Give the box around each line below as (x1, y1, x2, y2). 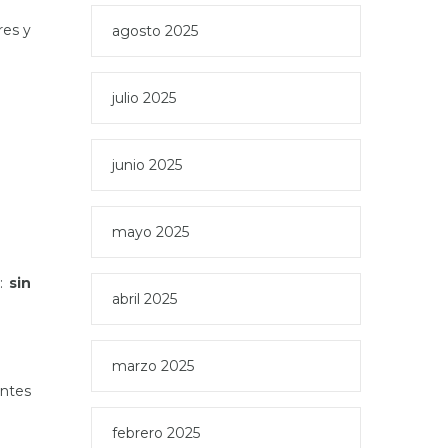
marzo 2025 (112, 357, 194, 375)
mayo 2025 (112, 223, 189, 241)
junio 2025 (112, 156, 182, 174)
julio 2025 (112, 89, 176, 107)
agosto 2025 (112, 22, 198, 40)
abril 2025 (112, 290, 177, 308)
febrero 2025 (112, 424, 200, 442)
